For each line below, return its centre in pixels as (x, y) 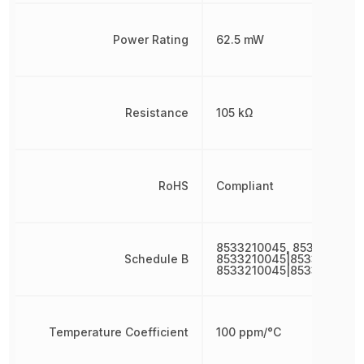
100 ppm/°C (249, 332)
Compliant (245, 186)
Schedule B (157, 259)
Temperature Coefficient (119, 332)
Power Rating (151, 39)
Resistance (157, 113)
